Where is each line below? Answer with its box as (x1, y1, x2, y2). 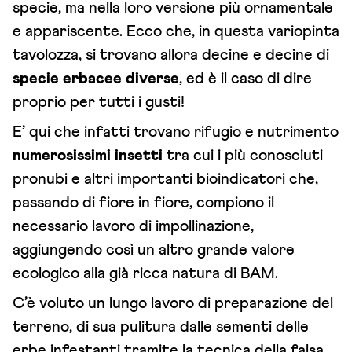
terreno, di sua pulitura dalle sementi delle (13, 319, 309, 335)
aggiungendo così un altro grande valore (13, 242, 295, 258)
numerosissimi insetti (13, 148, 163, 164)
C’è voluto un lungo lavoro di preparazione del (13, 295, 333, 312)
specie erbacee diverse (13, 71, 179, 87)
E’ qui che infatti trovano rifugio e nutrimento (13, 124, 339, 141)
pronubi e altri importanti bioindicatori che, (13, 171, 318, 188)
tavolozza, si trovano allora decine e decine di (13, 47, 329, 64)
